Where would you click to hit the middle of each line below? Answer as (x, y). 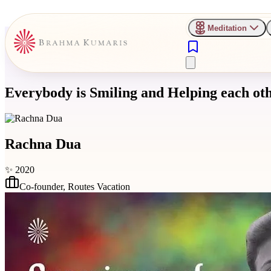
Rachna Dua (43, 144)
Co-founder (41, 186)
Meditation (227, 28)
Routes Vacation (99, 186)
